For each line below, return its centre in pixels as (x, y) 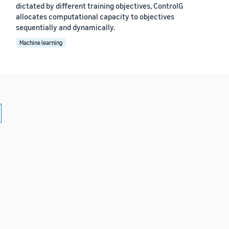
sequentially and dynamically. (65, 27)
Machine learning (41, 42)
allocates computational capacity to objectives (95, 16)
